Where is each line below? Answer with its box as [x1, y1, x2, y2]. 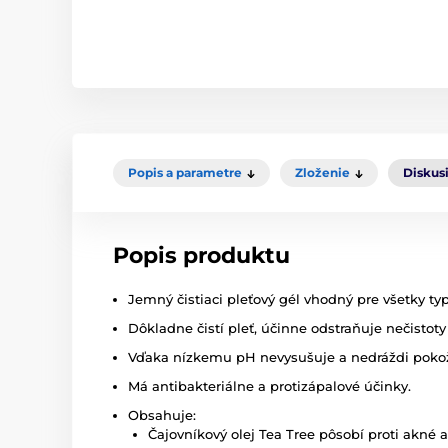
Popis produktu [113, 242, 290, 270]
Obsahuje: [128, 407, 196, 424]
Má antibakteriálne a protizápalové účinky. [128, 378, 411, 395]
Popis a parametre [128, 165, 242, 181]
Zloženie [295, 165, 350, 181]
